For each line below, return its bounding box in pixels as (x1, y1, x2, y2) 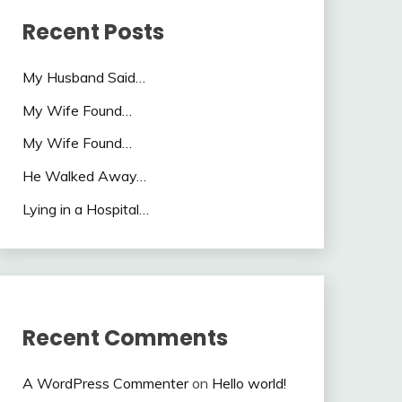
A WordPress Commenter (22, 373, 188, 392)
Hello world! (211, 373, 286, 392)
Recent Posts (22, 16, 164, 47)
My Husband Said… (22, 67, 145, 86)
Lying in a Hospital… (22, 200, 149, 218)
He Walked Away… (22, 167, 146, 186)
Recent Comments (22, 322, 228, 353)
